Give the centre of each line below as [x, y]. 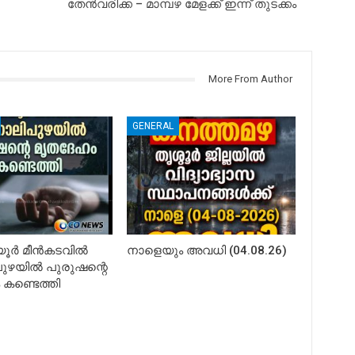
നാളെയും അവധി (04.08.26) [207, 250]
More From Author [250, 79]
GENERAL [153, 126]
